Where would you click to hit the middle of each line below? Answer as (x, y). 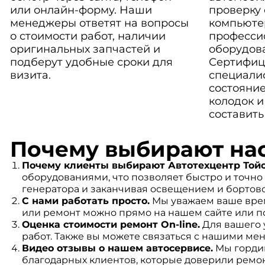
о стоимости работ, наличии (88, 36)
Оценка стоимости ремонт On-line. (111, 224)
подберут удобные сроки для (91, 62)
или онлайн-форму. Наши (81, 10)
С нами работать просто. (85, 201)
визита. (30, 75)
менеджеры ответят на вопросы (99, 23)
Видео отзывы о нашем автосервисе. (117, 248)
